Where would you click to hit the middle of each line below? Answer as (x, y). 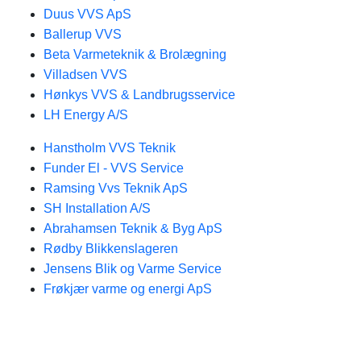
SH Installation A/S (97, 208)
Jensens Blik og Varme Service (133, 269)
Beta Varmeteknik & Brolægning (135, 54)
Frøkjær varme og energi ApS (128, 289)
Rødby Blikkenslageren (111, 249)
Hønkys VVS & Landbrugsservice (139, 95)
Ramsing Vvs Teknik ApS (116, 188)
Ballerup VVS (83, 34)
